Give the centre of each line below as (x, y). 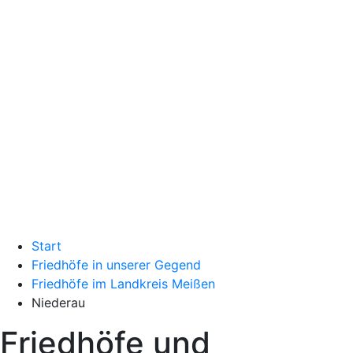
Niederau (58, 303)
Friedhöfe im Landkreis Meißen (123, 284)
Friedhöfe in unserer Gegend (116, 265)
